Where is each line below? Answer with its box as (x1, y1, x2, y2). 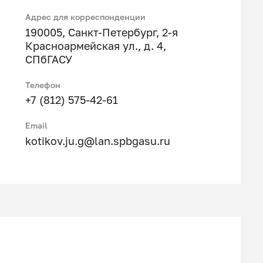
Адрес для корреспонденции (25, 11, 146, 22)
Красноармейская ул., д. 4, (25, 39, 166, 52)
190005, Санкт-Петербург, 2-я (25, 26, 178, 39)
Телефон (25, 79, 60, 90)
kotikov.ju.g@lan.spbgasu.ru (25, 135, 170, 148)
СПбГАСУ (25, 53, 72, 66)
